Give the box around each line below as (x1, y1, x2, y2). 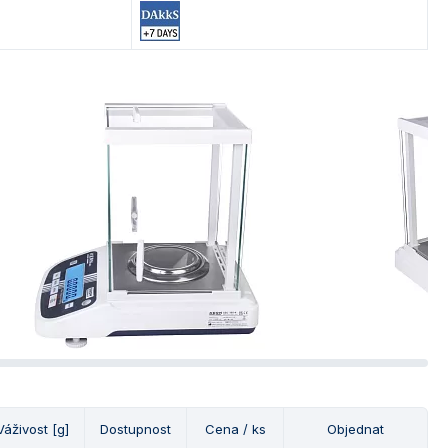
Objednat (327, 421, 384, 437)
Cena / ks (204, 421, 266, 437)
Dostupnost (100, 421, 171, 437)
